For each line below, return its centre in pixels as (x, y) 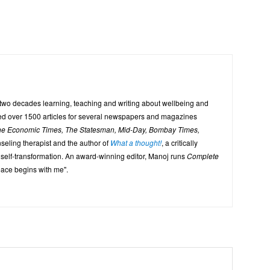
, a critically (180, 143)
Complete (203, 156)
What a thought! (136, 143)
